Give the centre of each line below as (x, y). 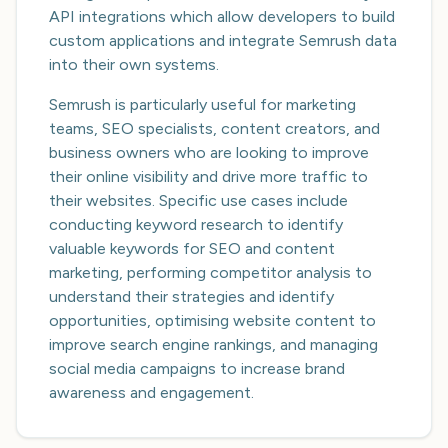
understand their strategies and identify (191, 296)
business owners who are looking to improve (209, 152)
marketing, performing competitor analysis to (210, 272)
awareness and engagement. (151, 392)
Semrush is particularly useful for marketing (202, 104)
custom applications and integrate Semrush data (223, 40)
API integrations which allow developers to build (222, 16)
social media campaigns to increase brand (197, 368)
